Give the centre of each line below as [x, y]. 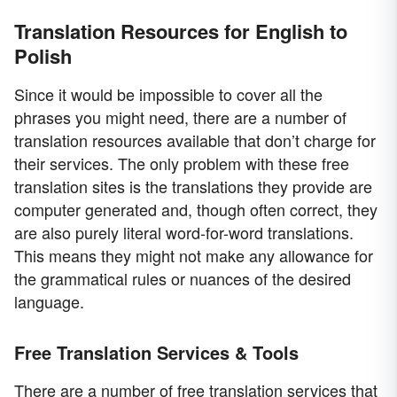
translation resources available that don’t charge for [195, 140]
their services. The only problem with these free [182, 163]
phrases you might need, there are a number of [180, 117]
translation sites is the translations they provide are [193, 186]
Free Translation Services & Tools [156, 352]
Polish [43, 55]
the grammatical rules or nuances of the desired [183, 278]
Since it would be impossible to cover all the [168, 93]
